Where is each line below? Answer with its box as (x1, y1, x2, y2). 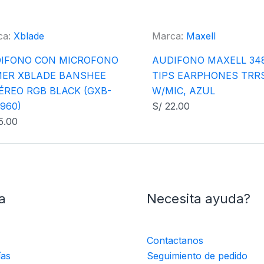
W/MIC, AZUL (152, 85, 215, 97)
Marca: (152, 30, 186, 42)
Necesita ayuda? (147, 191, 250, 206)
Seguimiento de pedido (147, 249, 247, 262)
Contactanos (147, 234, 203, 246)
